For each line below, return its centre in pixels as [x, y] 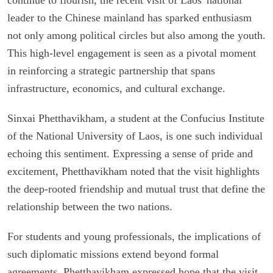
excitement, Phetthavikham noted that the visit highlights [133, 171]
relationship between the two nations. [90, 206]
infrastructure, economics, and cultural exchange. [116, 88]
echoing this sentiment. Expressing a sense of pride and [130, 153]
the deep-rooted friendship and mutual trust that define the [136, 189]
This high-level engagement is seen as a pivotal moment [132, 53]
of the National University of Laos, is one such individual [135, 136]
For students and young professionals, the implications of [134, 236]
